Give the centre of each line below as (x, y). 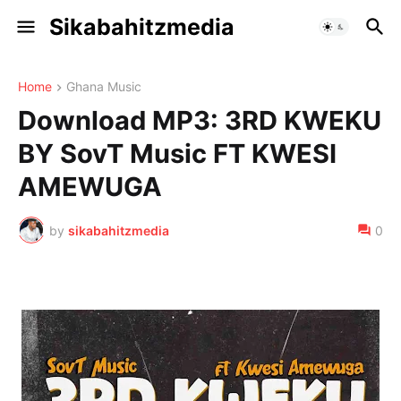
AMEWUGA (90, 187)
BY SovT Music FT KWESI (177, 154)
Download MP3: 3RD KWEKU (200, 121)
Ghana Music (104, 86)
